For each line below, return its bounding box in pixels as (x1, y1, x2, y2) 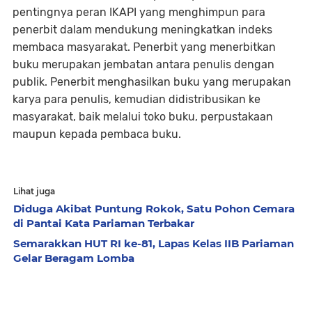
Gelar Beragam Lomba (13, 251, 134, 265)
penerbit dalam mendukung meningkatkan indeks (13, 23, 272, 36)
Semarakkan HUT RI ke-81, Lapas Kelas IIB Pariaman (13, 237, 294, 250)
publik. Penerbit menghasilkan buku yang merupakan (13, 75, 291, 88)
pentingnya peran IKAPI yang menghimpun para (13, 6, 265, 19)
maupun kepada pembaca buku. (13, 127, 181, 141)
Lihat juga (13, 186, 55, 196)
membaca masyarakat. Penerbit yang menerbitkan (13, 40, 276, 54)
